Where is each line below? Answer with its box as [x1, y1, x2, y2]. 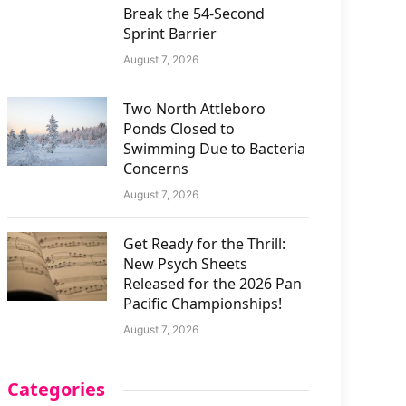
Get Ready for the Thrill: [123, 234, 286, 254]
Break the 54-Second [123, 4, 266, 24]
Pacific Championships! [123, 294, 283, 314]
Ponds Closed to [123, 119, 236, 139]
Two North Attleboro [123, 99, 266, 119]
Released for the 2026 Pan [123, 274, 303, 294]
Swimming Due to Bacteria [123, 139, 306, 159]
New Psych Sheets [123, 254, 248, 274]
